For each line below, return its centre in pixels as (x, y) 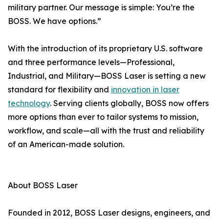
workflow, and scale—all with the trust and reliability (106, 131)
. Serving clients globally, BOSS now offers (129, 103)
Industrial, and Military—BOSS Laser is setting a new (107, 76)
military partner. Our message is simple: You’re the (101, 8)
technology (29, 103)
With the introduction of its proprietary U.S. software (105, 49)
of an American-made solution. (66, 144)
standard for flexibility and (59, 90)
